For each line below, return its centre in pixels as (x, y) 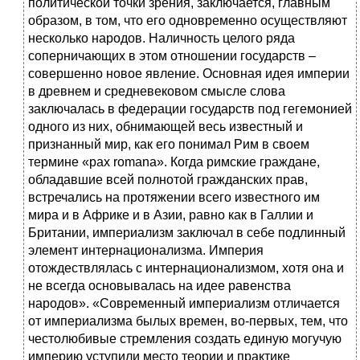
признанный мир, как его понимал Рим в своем (169, 145)
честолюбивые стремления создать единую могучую (185, 339)
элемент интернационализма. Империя (146, 251)
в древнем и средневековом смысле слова (157, 92)
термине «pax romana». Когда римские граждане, (174, 162)
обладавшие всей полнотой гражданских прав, (168, 180)
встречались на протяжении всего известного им (174, 198)
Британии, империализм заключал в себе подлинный (187, 233)
